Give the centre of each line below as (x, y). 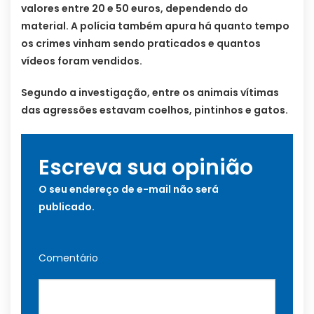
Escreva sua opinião (146, 168)
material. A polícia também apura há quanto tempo (155, 26)
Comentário (68, 258)
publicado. (67, 207)
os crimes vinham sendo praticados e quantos (141, 44)
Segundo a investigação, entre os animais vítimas (150, 93)
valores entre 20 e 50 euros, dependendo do (135, 9)
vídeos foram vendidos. (82, 61)
